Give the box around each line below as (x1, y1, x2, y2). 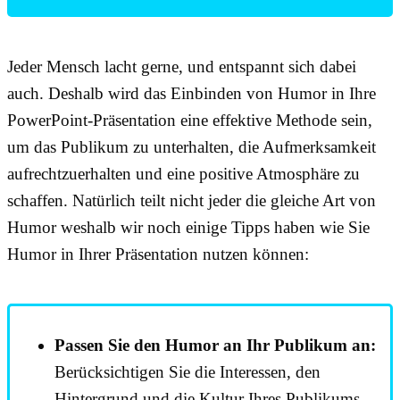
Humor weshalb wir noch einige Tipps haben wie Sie (7, 217, 370, 237)
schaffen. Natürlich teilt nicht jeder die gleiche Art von (7, 190, 376, 210)
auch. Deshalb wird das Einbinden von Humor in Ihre (7, 83, 376, 103)
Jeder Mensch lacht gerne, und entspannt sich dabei (7, 56, 356, 76)
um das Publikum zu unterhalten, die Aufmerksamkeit (7, 137, 376, 156)
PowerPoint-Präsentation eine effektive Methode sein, (7, 110, 372, 129)
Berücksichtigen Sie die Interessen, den (54, 362, 321, 381)
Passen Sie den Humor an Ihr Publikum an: (54, 335, 376, 354)
